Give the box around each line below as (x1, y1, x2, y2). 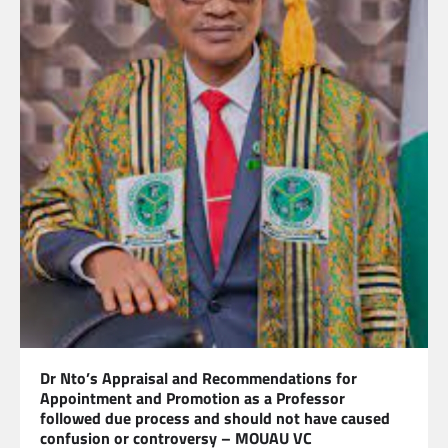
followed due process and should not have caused (40, 405, 390, 430)
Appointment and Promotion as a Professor (40, 385, 345, 410)
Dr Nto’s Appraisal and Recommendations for (40, 365, 357, 390)
